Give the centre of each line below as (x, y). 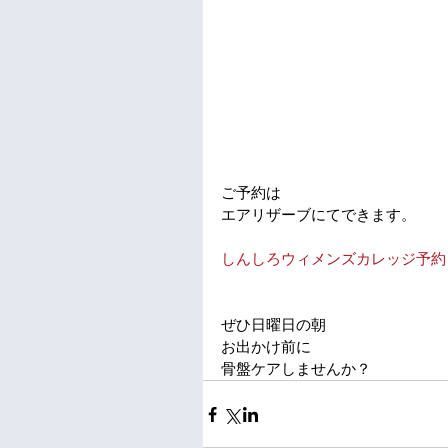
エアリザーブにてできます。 (318, 214)
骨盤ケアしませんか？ (296, 368)
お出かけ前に (266, 346)
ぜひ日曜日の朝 (273, 324)
